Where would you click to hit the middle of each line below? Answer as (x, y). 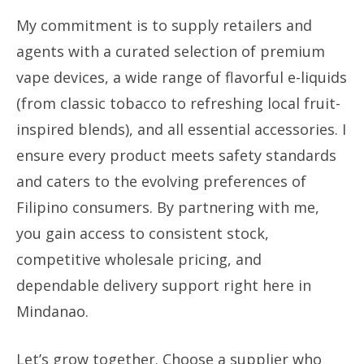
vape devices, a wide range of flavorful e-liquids (182, 77)
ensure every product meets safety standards (176, 155)
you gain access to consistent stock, (143, 233)
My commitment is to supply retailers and (164, 25)
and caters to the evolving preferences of (161, 181)
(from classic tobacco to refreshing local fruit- (178, 103)
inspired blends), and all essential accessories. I (181, 129)
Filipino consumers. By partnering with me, (168, 207)
